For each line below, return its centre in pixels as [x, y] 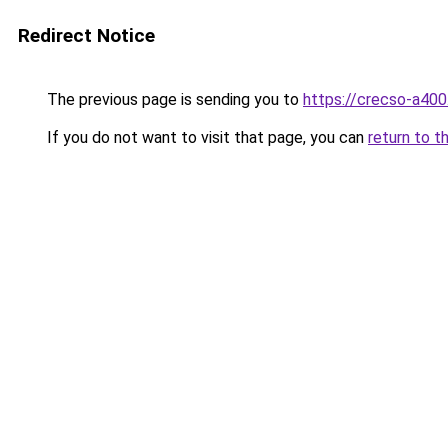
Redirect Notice [86, 35]
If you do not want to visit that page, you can [205, 137]
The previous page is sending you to [173, 99]
